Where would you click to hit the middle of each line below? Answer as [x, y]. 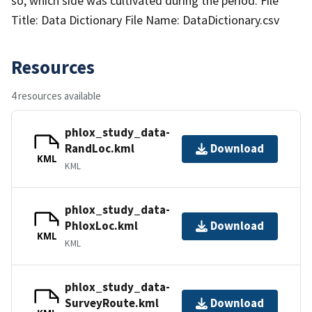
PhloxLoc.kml [101, 225]
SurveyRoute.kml [112, 303]
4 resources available [56, 95]
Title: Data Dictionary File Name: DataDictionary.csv [145, 19]
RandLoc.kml [100, 148]
